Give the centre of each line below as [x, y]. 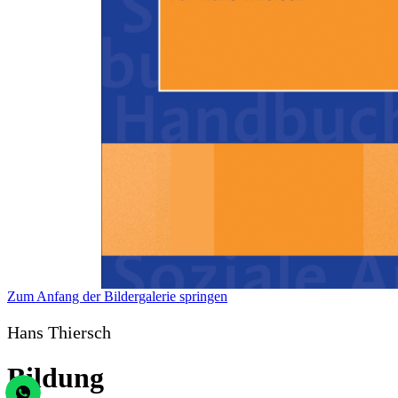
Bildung [56, 378]
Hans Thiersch [59, 332]
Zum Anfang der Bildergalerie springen [117, 296]
